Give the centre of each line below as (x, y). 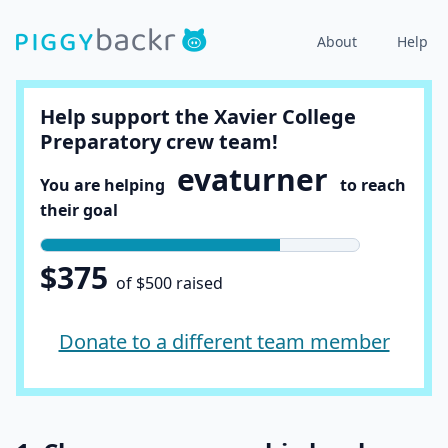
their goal (79, 210)
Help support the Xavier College (198, 116)
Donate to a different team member (224, 341)
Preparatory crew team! (159, 141)
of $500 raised (169, 283)
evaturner (252, 179)
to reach (367, 185)
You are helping (108, 185)
